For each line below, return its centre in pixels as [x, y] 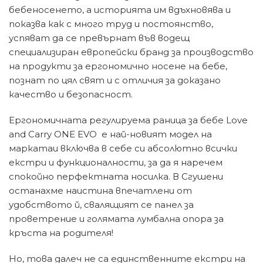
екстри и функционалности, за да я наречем [116, 163]
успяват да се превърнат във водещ [99, 38]
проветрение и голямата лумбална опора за [116, 219]
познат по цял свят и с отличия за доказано [115, 80]
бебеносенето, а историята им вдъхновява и [120, 10]
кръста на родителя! [61, 233]
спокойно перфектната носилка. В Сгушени [116, 177]
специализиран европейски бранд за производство [131, 52]
